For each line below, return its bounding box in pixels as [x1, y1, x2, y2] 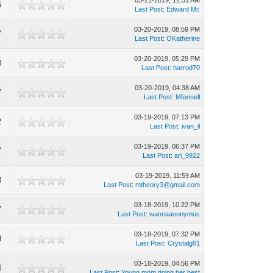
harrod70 [173, 64, 200, 71]
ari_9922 [174, 152, 200, 159]
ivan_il [182, 122, 200, 130]
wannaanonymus [149, 210, 200, 218]
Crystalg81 [168, 239, 200, 247]
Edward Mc [166, 5, 200, 13]
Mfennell [175, 93, 200, 101]
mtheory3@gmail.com [135, 181, 200, 188]
